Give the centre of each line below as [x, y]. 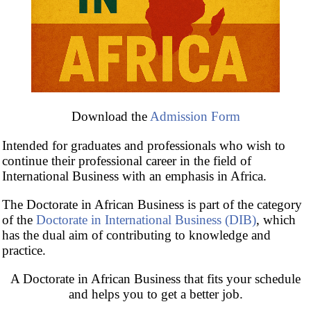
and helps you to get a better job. [155, 294]
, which [276, 220]
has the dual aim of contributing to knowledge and [136, 235]
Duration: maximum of [97, 79]
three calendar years [212, 79]
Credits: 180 [68, 102]
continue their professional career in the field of [127, 160]
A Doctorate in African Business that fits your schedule [155, 279]
